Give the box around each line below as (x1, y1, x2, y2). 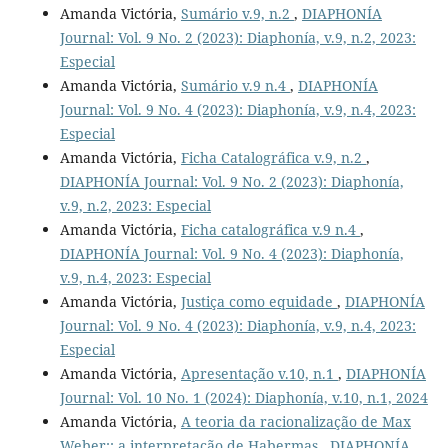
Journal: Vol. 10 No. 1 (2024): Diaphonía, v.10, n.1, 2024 (59, 387, 428, 407)
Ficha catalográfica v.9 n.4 (180, 219, 360, 239)
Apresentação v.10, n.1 (180, 363, 338, 383)
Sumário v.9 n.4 (180, 75, 290, 95)
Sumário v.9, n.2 (180, 3, 294, 23)
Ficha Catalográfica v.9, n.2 (180, 147, 366, 167)
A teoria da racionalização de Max (180, 411, 411, 431)
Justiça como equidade (180, 291, 337, 311)
